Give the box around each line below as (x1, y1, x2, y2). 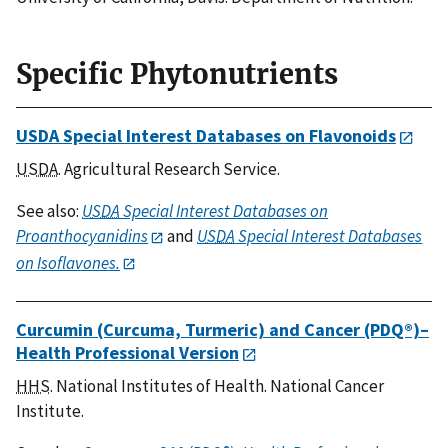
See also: (16, 200, 79, 223)
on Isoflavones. (16, 251, 120, 274)
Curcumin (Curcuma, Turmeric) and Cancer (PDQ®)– (16, 317, 429, 341)
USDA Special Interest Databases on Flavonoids (16, 124, 396, 148)
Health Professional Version (16, 340, 239, 364)
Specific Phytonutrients (16, 57, 338, 92)
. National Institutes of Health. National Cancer (50, 374, 384, 397)
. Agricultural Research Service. (58, 158, 280, 181)
